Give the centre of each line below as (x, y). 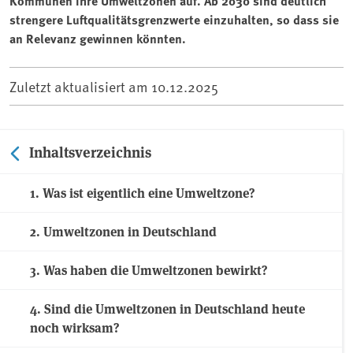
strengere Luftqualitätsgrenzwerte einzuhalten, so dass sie (174, 19)
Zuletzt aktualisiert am (80, 86)
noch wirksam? (75, 327)
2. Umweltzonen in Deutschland (123, 231)
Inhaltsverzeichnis (90, 151)
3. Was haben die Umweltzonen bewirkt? (149, 269)
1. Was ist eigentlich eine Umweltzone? (143, 192)
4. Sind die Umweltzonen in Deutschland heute (167, 308)
